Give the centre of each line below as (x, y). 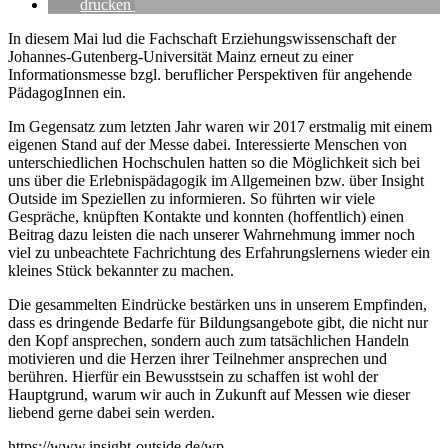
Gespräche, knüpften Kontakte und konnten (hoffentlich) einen (206, 217)
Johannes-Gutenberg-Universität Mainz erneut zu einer (180, 57)
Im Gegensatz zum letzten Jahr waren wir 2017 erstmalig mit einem (220, 127)
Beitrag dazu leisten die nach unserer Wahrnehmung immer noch (211, 235)
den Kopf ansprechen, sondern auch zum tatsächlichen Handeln (208, 341)
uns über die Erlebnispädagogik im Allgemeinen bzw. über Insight (216, 181)
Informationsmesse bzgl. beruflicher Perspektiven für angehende (210, 75)
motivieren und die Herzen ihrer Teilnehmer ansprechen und (197, 359)
